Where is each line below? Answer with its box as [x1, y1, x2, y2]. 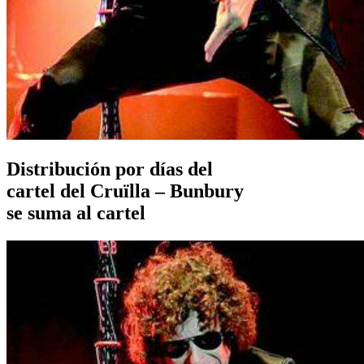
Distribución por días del [6, 158, 213, 180]
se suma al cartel [6, 202, 145, 224]
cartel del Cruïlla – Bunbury [6, 180, 244, 202]
